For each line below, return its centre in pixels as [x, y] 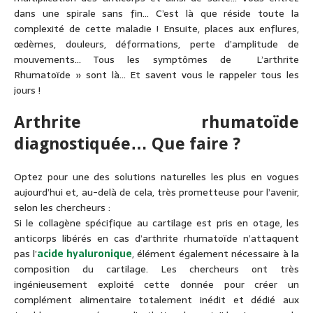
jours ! [27, 90]
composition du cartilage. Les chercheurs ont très [156, 269]
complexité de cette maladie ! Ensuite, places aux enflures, [156, 29]
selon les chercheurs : [62, 208]
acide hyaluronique [85, 254]
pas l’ [26, 254]
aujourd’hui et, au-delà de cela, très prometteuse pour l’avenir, [156, 192]
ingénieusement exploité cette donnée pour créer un [156, 285]
